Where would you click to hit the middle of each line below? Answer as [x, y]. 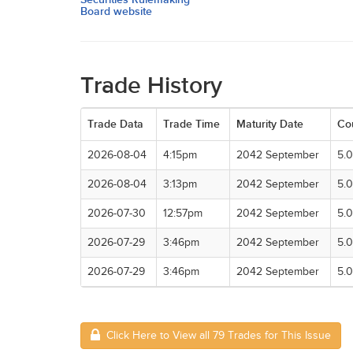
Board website [116, 11]
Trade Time [191, 124]
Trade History [151, 86]
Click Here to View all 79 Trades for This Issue [216, 336]
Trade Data [115, 124]
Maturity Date [270, 124]
